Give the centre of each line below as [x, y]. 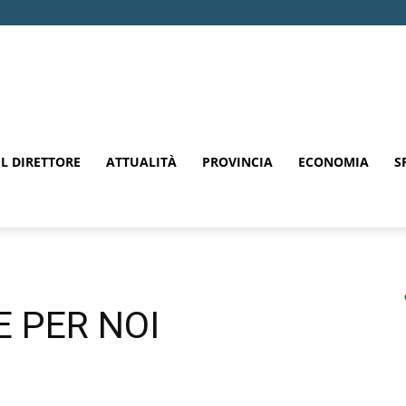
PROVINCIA [237, 162]
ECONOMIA [333, 162]
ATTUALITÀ [141, 162]
